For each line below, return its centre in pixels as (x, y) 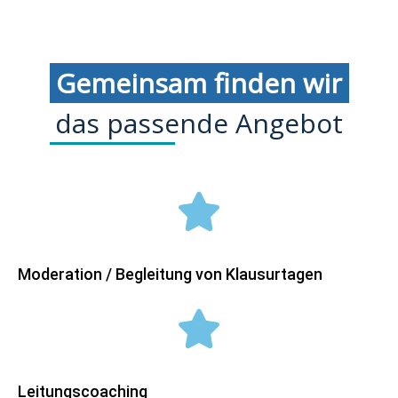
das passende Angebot (199, 123)
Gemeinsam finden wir (199, 84)
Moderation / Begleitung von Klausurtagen (170, 275)
